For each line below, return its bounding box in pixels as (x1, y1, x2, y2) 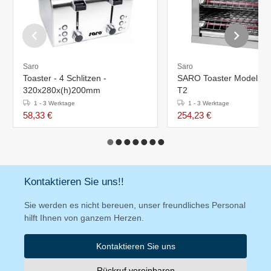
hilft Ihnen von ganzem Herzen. (24, 212, 144, 223)
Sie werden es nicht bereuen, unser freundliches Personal (24, 200, 246, 210)
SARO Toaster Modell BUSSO (177, 73, 262, 83)
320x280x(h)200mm (23, 85, 100, 95)
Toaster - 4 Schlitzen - (23, 73, 106, 83)
